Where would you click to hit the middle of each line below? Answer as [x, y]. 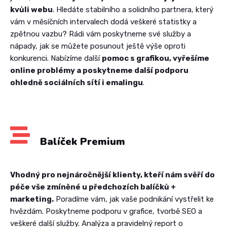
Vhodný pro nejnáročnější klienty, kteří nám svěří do [112, 175]
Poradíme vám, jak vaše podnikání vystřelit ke [134, 199]
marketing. [32, 199]
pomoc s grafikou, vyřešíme [156, 58]
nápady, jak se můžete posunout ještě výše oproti [98, 46]
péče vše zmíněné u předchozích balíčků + [93, 187]
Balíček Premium [83, 141]
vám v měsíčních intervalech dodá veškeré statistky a [103, 22]
